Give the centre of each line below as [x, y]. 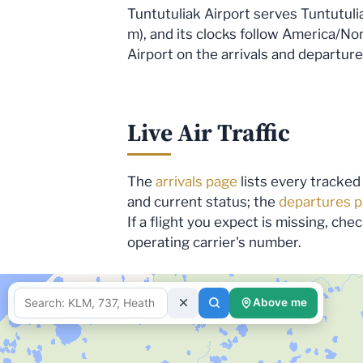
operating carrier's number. [214, 243]
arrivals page [196, 182]
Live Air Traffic [209, 132]
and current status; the [203, 202]
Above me [280, 303]
